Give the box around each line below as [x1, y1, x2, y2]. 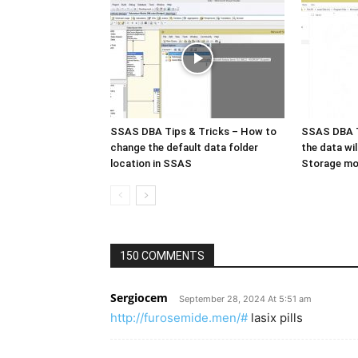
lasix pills [248, 309, 303, 325]
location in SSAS [110, 157, 192, 169]
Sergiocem [110, 289, 168, 305]
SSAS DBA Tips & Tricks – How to [110, 125, 276, 137]
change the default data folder [110, 141, 258, 153]
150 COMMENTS [120, 249, 205, 262]
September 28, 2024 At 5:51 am [179, 292, 312, 304]
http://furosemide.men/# [110, 309, 248, 325]
